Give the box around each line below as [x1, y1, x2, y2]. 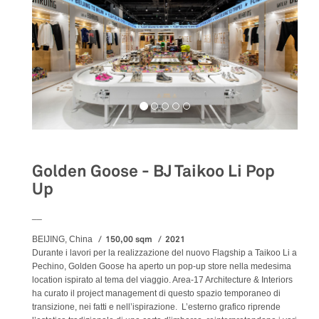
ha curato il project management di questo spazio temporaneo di [32, 288, 281, 298]
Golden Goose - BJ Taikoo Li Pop [32, 160, 275, 182]
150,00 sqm [105, 233, 152, 245]
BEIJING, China [32, 234, 93, 244]
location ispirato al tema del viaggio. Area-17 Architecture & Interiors [32, 274, 293, 285]
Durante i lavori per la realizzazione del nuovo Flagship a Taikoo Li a [32, 247, 297, 258]
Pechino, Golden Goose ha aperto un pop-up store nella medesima [32, 261, 291, 271]
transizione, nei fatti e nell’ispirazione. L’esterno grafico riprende [32, 301, 281, 312]
